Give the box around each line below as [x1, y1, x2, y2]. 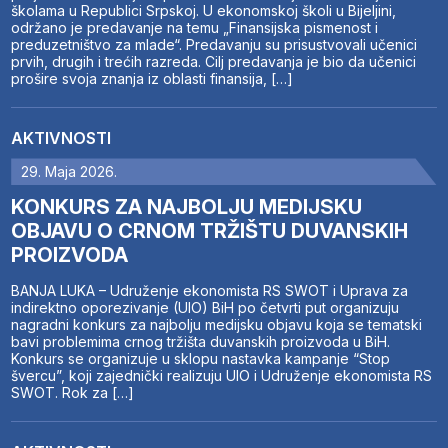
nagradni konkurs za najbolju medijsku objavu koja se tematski [11, 316, 423, 334]
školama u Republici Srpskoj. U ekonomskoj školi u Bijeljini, [11, 2, 397, 20]
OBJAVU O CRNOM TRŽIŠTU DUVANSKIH [11, 219, 409, 244]
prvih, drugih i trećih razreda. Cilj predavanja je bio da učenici [11, 53, 417, 71]
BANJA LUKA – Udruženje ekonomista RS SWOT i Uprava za [11, 282, 409, 300]
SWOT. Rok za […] [11, 384, 135, 402]
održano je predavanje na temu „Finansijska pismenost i [11, 19, 379, 37]
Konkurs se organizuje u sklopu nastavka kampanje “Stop [11, 350, 391, 368]
